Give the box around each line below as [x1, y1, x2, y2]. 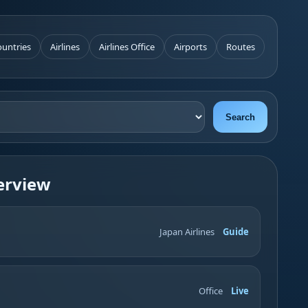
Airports [174, 41, 207, 53]
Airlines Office [99, 41, 155, 53]
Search [225, 111, 255, 122]
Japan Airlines [159, 225, 214, 238]
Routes [226, 41, 255, 53]
